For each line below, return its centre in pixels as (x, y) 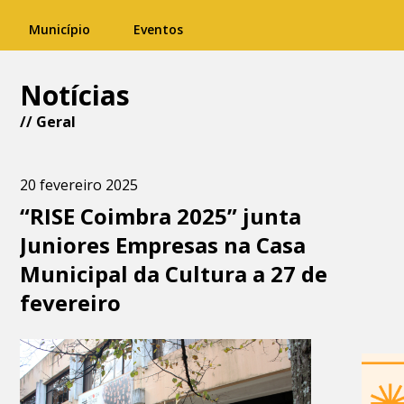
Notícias (75, 95)
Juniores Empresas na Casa (163, 245)
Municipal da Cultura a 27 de (174, 274)
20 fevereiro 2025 (79, 185)
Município (60, 29)
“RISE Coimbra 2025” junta (161, 216)
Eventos (158, 29)
